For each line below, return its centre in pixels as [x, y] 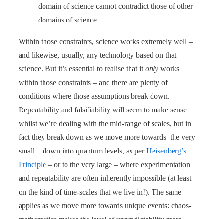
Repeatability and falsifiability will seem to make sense [103, 109]
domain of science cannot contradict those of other [115, 6]
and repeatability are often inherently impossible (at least [105, 178]
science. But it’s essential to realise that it [82, 68]
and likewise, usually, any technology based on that [98, 55]
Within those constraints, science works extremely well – [106, 41]
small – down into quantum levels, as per [82, 151]
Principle [32, 164]
